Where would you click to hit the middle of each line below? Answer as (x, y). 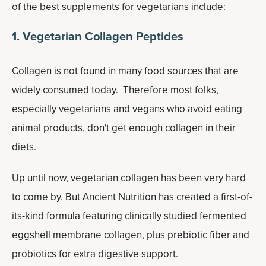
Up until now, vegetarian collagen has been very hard (129, 178)
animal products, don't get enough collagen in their (124, 128)
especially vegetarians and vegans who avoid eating (127, 109)
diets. (24, 147)
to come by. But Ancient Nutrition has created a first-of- (132, 197)
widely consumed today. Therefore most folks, (115, 90)
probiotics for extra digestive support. (95, 254)
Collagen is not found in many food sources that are (125, 71)
